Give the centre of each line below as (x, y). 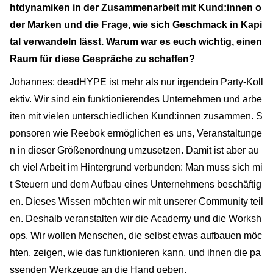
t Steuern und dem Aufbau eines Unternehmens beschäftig (136, 184)
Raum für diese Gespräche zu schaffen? (102, 58)
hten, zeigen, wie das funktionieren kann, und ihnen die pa (135, 252)
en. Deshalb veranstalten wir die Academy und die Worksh (136, 218)
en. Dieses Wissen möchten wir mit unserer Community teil (136, 201)
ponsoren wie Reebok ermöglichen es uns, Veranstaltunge (136, 133)
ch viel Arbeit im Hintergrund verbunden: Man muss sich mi (136, 167)
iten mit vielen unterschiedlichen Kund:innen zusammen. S (136, 116)
